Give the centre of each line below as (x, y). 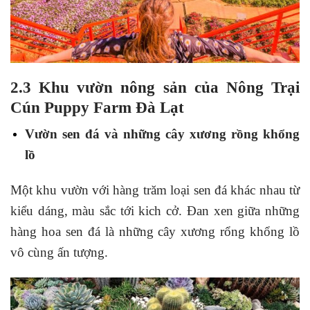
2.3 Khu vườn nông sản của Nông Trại (155, 87)
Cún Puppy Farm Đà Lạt (97, 107)
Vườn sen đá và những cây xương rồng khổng (162, 134)
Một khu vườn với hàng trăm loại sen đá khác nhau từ (155, 190)
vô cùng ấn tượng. (59, 253)
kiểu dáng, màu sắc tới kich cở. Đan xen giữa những (155, 211)
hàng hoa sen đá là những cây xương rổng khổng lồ (155, 232)
